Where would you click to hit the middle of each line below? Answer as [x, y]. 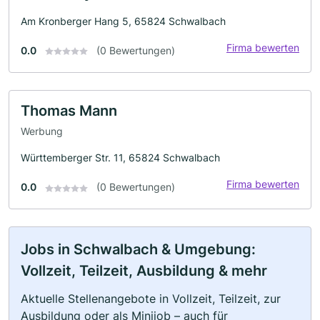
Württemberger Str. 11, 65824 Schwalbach [120, 158]
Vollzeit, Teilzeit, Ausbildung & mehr [144, 271]
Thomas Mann [69, 110]
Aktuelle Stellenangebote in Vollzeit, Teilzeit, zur [151, 299]
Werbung [42, 131]
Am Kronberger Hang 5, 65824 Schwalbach [123, 21]
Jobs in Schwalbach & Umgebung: [138, 250]
